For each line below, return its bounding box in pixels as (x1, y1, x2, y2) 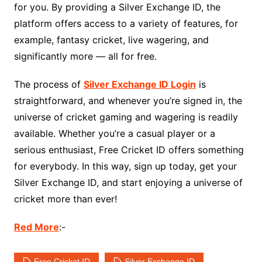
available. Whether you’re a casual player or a (13, 127, 215, 140)
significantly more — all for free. (13, 50, 157, 63)
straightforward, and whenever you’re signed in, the (13, 95, 242, 107)
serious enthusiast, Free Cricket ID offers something (13, 144, 244, 156)
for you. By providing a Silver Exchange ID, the (13, 1, 220, 13)
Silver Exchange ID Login (83, 78, 196, 91)
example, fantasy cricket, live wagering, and (13, 34, 209, 46)
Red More (13, 221, 59, 233)
